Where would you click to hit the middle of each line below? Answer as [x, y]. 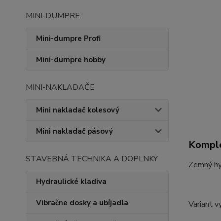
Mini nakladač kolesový [78, 110]
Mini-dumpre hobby [71, 60]
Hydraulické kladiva [71, 182]
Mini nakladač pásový [74, 131]
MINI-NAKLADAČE [60, 87]
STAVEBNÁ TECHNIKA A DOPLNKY [92, 159]
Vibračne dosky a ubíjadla [82, 203]
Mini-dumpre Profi [68, 38]
